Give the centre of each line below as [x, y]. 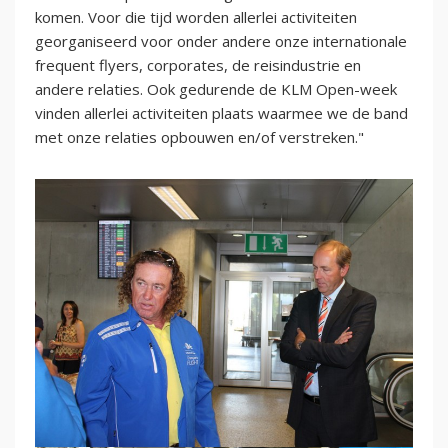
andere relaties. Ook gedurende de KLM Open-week [216, 88]
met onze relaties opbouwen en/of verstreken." [199, 136]
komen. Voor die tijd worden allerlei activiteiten [196, 16]
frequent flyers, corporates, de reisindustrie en [198, 64]
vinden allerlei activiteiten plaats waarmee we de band [221, 112]
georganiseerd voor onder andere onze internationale [221, 40]
